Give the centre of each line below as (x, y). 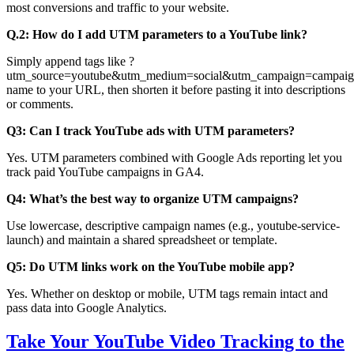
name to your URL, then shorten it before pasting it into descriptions (176, 90)
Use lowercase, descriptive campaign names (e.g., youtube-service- (173, 226)
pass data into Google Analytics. (87, 308)
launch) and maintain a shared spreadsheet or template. (142, 240)
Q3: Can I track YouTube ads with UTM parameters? (151, 131)
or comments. (40, 104)
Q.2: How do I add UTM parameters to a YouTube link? (157, 35)
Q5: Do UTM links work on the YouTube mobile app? (151, 267)
